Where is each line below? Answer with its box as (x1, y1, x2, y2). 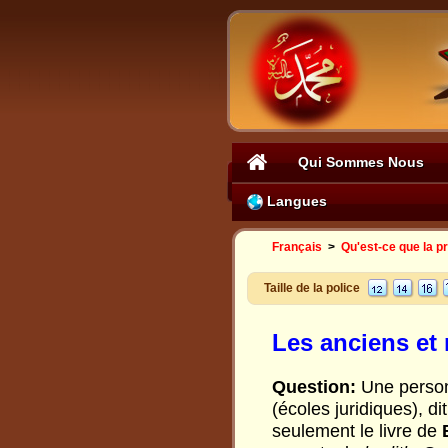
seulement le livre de (272, 421, 442, 441)
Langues (263, 193, 327, 209)
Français (272, 240, 322, 254)
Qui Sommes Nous (298, 154, 424, 170)
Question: (272, 377, 361, 397)
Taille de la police (264, 281, 360, 295)
